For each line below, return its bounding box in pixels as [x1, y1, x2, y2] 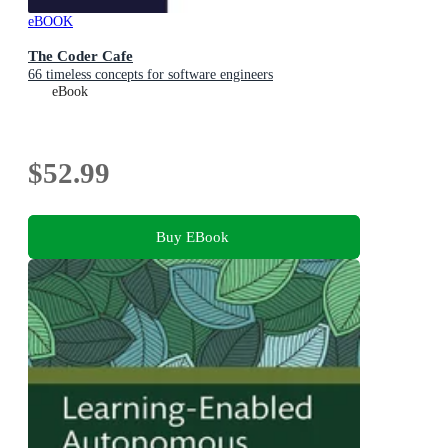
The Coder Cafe [28, 47, 133, 65]
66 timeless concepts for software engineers [28, 67, 273, 83]
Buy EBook [155, 227, 229, 245]
